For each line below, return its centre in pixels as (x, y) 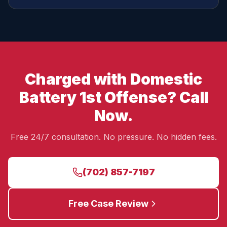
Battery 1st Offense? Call (113, 97)
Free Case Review (108, 203)
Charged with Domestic (113, 79)
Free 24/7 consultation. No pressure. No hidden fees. (113, 137)
